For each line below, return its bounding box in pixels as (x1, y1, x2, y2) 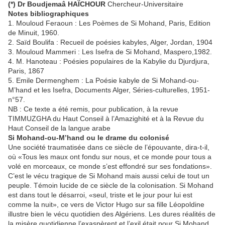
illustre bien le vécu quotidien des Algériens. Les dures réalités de (8, 210, 215, 218)
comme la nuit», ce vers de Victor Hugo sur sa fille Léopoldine (8, 200, 204, 208)
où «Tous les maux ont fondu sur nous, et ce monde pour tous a (8, 153, 211, 161)
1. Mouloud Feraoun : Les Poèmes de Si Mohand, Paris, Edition (8, 19, 210, 27)
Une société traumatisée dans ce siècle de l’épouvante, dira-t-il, (8, 143, 209, 151)
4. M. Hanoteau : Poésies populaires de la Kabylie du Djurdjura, (8, 57, 209, 65)
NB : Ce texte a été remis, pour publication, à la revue (8, 105, 180, 113)
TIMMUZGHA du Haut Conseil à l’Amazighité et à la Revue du (8, 115, 204, 123)
